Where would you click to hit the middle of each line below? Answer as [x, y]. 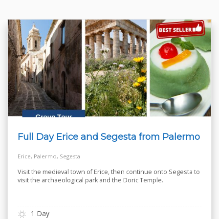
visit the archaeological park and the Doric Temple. [90, 180]
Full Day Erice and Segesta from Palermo [109, 136]
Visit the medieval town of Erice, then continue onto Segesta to [109, 172]
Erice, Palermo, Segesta [49, 156]
